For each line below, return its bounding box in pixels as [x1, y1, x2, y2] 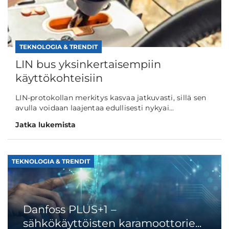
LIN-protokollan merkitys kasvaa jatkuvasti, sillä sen [15, 93, 207, 103]
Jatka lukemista [15, 120, 76, 130]
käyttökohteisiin [15, 72, 103, 85]
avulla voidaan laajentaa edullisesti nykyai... [15, 103, 174, 113]
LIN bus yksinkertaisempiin [15, 58, 161, 71]
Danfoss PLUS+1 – [23, 202, 117, 216]
